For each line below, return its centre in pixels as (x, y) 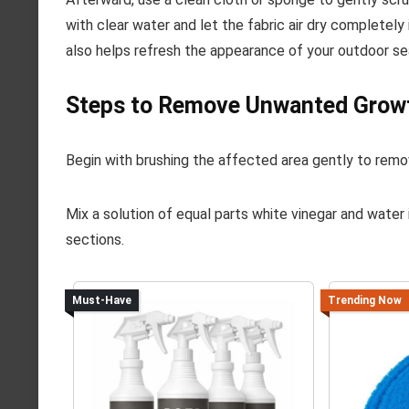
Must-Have (101, 301)
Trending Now (364, 301)
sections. (95, 240)
